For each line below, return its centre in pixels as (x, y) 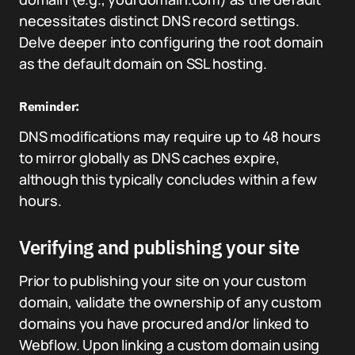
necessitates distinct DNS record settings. (159, 21)
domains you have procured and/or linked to (164, 323)
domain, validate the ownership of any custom (171, 302)
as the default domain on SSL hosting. (145, 63)
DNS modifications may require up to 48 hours (170, 136)
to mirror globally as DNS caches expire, (149, 158)
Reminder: (50, 106)
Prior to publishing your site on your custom (163, 281)
